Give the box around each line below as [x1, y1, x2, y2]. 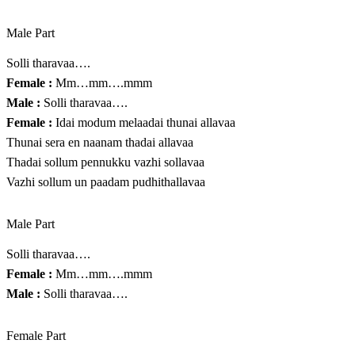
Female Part [6, 329, 66, 343]
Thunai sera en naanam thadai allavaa [6, 136, 193, 150]
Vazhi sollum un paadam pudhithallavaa [6, 175, 205, 189]
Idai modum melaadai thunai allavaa [52, 116, 235, 130]
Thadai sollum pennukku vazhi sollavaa [6, 155, 204, 170]
